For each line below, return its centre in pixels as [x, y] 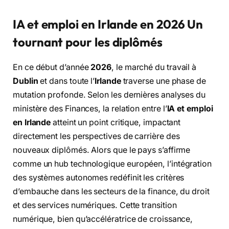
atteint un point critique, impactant [116, 123]
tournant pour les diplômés [88, 42]
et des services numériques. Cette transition [95, 205]
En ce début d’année [52, 67]
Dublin [26, 81]
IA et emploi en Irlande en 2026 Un [108, 24]
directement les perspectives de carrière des [96, 136]
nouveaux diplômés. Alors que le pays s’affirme [102, 150]
